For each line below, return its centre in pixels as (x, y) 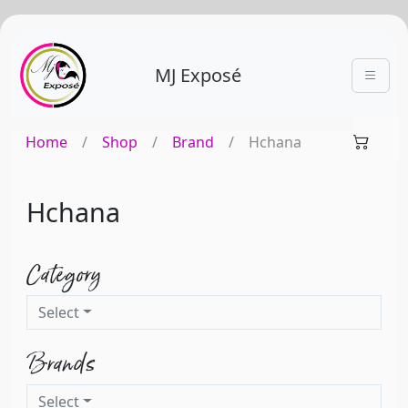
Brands (61, 363)
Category (64, 274)
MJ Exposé (198, 75)
